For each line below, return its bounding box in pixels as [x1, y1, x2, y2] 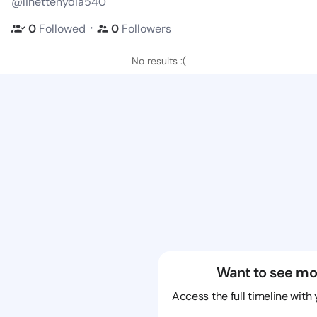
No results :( [131, 54, 186, 67]
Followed [39, 21, 86, 36]
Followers [122, 21, 171, 36]
